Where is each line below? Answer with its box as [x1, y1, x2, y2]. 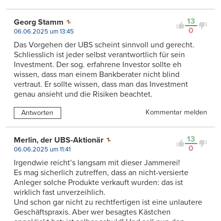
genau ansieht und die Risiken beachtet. [14, 89, 152, 99]
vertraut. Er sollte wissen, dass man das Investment [14, 79, 188, 89]
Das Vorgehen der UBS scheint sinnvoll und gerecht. [14, 39, 194, 50]
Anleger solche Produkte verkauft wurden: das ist [14, 177, 183, 187]
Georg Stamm [14, 17, 64, 27]
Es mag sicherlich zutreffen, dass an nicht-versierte [14, 167, 188, 178]
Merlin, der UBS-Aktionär [14, 135, 104, 145]
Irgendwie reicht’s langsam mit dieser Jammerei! [14, 157, 180, 168]
